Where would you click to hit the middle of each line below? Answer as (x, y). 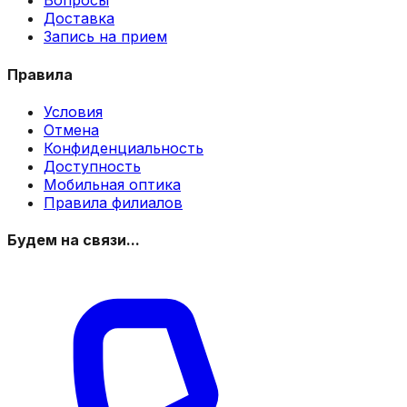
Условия (73, 112)
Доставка (79, 19)
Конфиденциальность (124, 148)
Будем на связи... (74, 240)
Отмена (71, 130)
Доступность (92, 166)
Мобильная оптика (112, 184)
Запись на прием (105, 37)
